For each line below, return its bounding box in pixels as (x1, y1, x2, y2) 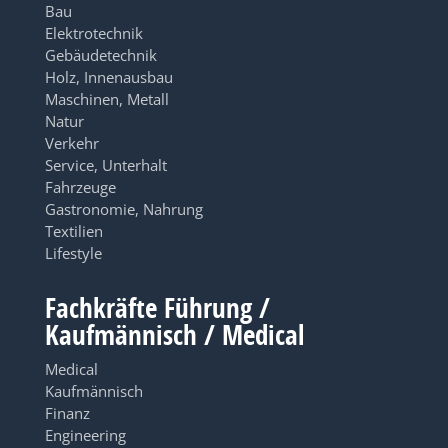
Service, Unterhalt (44, 155, 167, 175)
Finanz (44, 403, 90, 423)
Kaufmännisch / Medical (44, 316, 304, 353)
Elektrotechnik (44, 23, 143, 43)
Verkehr (44, 133, 99, 153)
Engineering (44, 425, 126, 445)
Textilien (44, 221, 103, 241)
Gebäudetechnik (44, 45, 157, 65)
